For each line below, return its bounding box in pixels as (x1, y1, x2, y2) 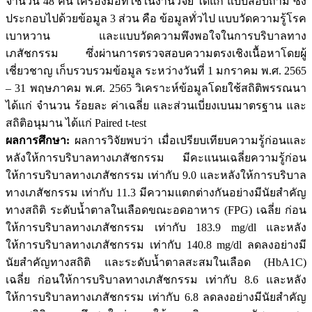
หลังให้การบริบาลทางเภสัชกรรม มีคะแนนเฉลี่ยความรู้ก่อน (6, 152, 306, 164)
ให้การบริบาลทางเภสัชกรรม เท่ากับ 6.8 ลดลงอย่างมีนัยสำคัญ (6, 291, 306, 304)
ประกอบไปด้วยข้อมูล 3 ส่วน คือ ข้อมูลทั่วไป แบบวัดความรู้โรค (6, 13, 306, 25)
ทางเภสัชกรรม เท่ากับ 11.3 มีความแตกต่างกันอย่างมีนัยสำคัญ (6, 187, 306, 199)
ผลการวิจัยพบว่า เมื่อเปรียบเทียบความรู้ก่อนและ (70, 134, 306, 147)
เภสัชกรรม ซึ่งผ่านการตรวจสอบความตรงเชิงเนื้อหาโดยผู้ (6, 47, 306, 60)
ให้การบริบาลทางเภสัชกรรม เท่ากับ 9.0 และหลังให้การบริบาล (6, 169, 306, 182)
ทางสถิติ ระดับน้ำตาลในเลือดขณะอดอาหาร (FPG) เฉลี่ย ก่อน (6, 204, 306, 217)
